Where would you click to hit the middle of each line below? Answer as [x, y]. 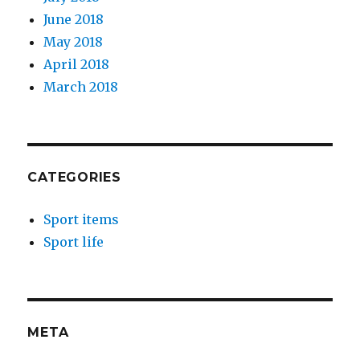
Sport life [74, 241]
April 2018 [77, 64]
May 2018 [74, 41]
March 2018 [81, 86]
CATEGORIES [74, 177]
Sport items [82, 219]
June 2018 [74, 19]
